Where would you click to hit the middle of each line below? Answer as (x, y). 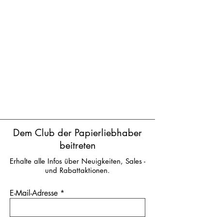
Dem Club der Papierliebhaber (77, 132)
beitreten (77, 145)
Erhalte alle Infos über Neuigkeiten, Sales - (77, 161)
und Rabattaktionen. (77, 170)
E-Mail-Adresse (34, 193)
